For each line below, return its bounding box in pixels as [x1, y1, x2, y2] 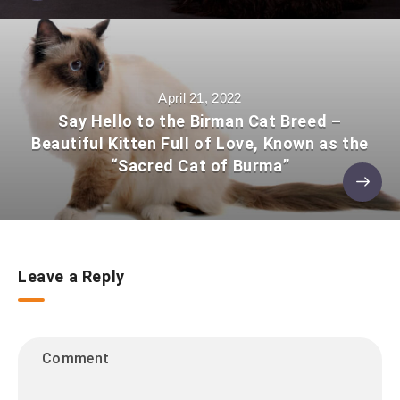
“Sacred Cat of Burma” [110, 155, 290, 175]
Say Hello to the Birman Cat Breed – [58, 111, 342, 130]
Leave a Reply [18, 266, 125, 286]
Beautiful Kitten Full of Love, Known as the [31, 133, 369, 153]
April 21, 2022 [158, 89, 242, 105]
